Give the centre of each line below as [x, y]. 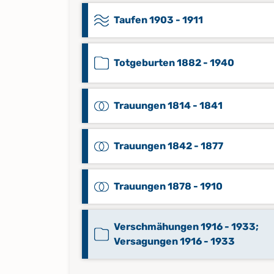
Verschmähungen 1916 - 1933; [186, 227]
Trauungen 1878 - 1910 [168, 186]
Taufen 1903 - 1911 [158, 20]
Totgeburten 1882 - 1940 [174, 63]
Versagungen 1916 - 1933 [174, 241]
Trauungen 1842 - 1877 [168, 146]
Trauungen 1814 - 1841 [168, 106]
